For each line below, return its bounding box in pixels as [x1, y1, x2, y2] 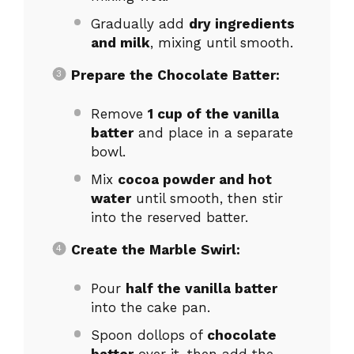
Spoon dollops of [91, 326, 207, 343]
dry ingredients [189, 15, 295, 32]
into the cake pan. [91, 299, 210, 316]
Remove [91, 106, 148, 122]
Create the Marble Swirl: [70, 241, 240, 258]
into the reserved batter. [91, 209, 248, 225]
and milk [91, 34, 150, 51]
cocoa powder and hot [118, 171, 272, 187]
